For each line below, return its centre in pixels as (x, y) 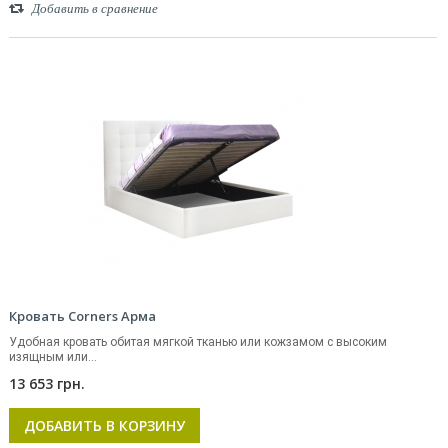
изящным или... (53, 357)
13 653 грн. (47, 383)
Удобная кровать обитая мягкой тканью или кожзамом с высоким (198, 342)
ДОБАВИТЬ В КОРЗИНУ (104, 425)
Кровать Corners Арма (82, 316)
